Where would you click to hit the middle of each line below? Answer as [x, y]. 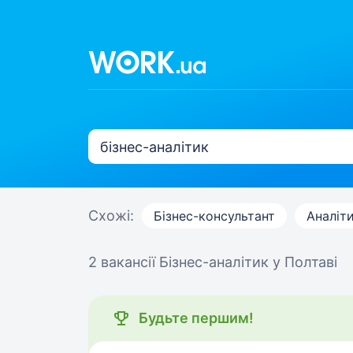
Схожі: [111, 216]
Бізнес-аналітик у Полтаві [248, 262]
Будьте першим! [196, 318]
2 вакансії [124, 262]
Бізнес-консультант [214, 216]
